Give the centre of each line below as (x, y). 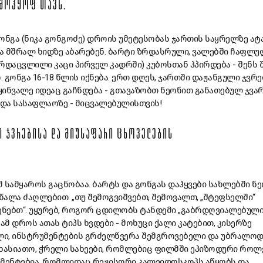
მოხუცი (136, 223)
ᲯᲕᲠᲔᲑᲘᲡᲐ (27, 136)
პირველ (91, 65)
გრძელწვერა (112, 236)
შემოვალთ (174, 198)
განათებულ (218, 91)
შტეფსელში (227, 198)
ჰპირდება (210, 65)
